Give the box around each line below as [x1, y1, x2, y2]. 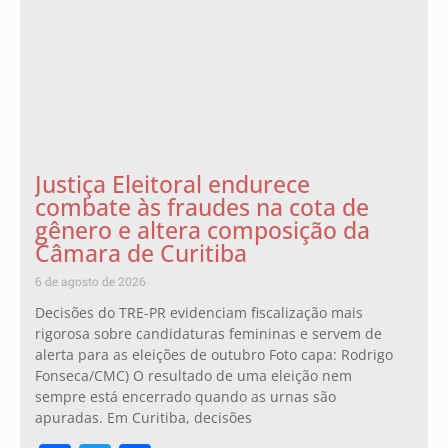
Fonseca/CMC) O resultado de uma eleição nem [35, 365, 352, 385]
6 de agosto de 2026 [35, 272, 146, 289]
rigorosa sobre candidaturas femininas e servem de [35, 323, 382, 343]
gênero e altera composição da [35, 213, 370, 246]
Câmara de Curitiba [35, 236, 247, 269]
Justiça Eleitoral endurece [35, 167, 310, 200]
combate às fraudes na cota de [35, 190, 369, 223]
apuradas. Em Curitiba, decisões [35, 407, 252, 427]
